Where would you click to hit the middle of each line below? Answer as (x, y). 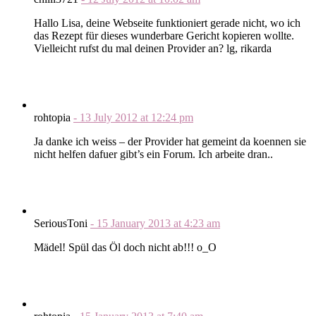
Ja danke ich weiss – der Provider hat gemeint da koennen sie (170, 141)
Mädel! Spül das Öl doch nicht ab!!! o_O (125, 247)
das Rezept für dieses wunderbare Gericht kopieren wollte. (164, 35)
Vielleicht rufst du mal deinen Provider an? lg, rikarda (153, 48)
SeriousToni (62, 223)
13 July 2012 (110, 117)
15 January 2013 (135, 223)
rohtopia (54, 117)
